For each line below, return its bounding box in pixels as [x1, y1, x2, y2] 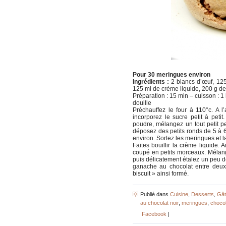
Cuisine [170, 191, 188, 197]
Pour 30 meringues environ [133, 71, 210, 78]
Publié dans [140, 191, 170, 197]
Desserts [191, 191, 214, 197]
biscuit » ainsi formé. [133, 169, 189, 177]
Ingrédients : [133, 78, 169, 85]
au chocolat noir [140, 199, 179, 206]
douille [133, 99, 151, 106]
